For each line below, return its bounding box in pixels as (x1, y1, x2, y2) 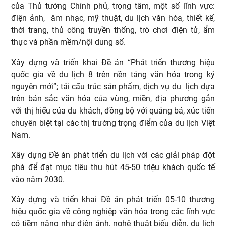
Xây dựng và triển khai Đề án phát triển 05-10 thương (11, 194, 215, 204)
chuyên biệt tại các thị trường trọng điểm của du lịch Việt (11, 118, 215, 128)
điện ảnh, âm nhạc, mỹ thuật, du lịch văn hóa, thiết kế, (11, 13, 215, 23)
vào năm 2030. (11, 174, 67, 184)
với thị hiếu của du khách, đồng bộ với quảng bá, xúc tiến (11, 105, 215, 116)
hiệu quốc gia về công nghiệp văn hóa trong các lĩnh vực (11, 206, 215, 216)
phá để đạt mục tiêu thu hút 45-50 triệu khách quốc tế (11, 162, 215, 172)
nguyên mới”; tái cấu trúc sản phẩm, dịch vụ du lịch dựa (11, 81, 215, 91)
